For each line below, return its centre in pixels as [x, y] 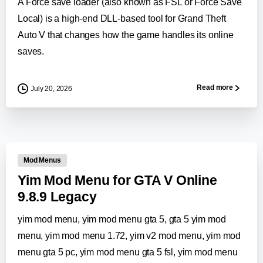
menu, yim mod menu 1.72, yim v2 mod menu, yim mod [129, 236]
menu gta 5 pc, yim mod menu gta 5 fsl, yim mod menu [128, 252]
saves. [31, 51]
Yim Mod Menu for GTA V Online [117, 181]
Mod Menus [42, 161]
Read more [215, 88]
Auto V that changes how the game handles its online [126, 35]
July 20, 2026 [51, 88]
